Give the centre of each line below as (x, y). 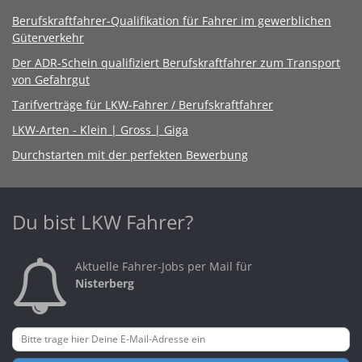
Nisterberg (105, 283)
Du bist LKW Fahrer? (103, 221)
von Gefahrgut (51, 79)
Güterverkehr (48, 37)
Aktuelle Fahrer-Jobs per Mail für (164, 266)
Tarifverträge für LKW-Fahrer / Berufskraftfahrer (143, 104)
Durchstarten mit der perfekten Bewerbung (130, 154)
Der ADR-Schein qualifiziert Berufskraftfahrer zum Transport (176, 62)
